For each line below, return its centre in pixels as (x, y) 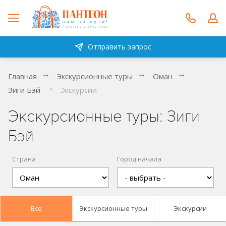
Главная (22, 76)
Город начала (139, 159)
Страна (24, 159)
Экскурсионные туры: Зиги (104, 117)
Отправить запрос (119, 47)
